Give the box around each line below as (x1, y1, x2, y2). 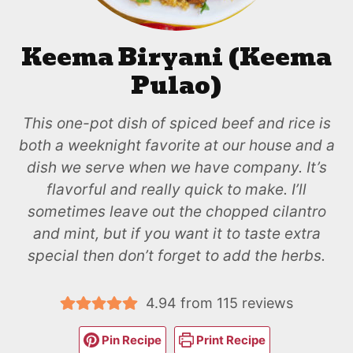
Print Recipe (194, 332, 266, 347)
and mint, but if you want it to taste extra (32, 224, 321, 243)
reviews (237, 294, 293, 311)
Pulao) (131, 65, 222, 105)
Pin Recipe (98, 332, 162, 347)
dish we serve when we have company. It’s (26, 158, 327, 176)
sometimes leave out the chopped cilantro (27, 202, 326, 221)
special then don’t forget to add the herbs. (28, 246, 325, 265)
